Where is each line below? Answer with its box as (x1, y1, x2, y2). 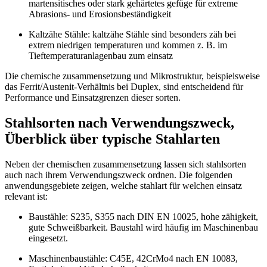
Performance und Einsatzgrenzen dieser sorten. (5, 92, 181, 103)
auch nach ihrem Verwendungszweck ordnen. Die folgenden (5, 170, 232, 181)
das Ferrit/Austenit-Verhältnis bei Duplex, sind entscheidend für (5, 82, 243, 92)
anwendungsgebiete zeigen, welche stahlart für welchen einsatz (5, 181, 242, 191)
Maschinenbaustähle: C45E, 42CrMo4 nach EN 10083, (29, 253, 238, 264)
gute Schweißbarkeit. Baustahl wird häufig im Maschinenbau (29, 222, 258, 233)
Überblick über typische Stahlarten (5, 131, 220, 147)
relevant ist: (5, 191, 48, 202)
